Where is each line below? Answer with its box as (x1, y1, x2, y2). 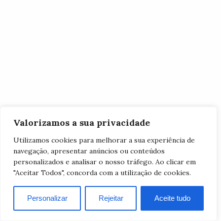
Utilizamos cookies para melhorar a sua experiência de (13, 136, 195, 145)
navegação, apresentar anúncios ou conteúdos (13, 147, 165, 155)
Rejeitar (98, 194, 123, 202)
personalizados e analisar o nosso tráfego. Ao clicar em (13, 157, 196, 166)
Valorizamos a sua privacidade (13, 117, 150, 128)
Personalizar (27, 194, 68, 202)
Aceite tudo (154, 194, 190, 202)
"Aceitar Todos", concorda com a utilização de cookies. (13, 168, 191, 177)
